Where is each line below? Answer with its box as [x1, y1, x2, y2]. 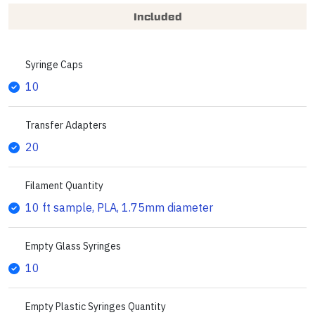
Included [133, 10, 182, 22]
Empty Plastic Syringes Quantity [25, 300, 166, 313]
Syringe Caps [25, 58, 83, 71]
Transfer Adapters [25, 118, 107, 131]
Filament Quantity [25, 179, 103, 192]
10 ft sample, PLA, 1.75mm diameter [25, 200, 213, 214]
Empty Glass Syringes [25, 239, 121, 252]
